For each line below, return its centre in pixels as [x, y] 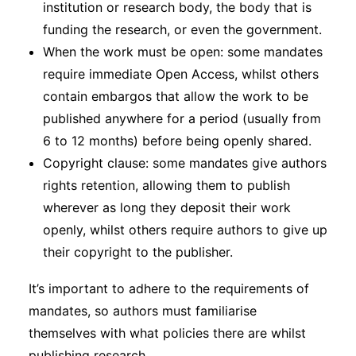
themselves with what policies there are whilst [167, 333]
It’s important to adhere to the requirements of [169, 288]
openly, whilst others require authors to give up [185, 230]
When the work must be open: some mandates [183, 52]
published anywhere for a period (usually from [182, 118]
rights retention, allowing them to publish [166, 185]
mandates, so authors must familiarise [143, 311]
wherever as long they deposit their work [167, 207]
